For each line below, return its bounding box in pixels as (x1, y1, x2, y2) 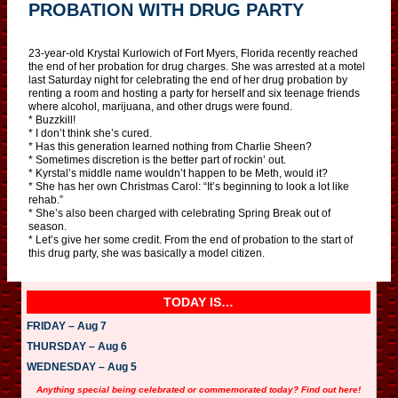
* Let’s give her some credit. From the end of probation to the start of (28, 233, 353, 246)
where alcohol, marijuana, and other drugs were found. (28, 99, 292, 113)
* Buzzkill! (28, 113, 76, 126)
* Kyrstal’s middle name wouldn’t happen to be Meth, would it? (28, 166, 328, 179)
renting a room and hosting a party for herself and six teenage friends (28, 86, 360, 99)
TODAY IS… (163, 294, 234, 309)
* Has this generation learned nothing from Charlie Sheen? (28, 139, 312, 153)
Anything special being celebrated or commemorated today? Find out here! (36, 384, 361, 394)
